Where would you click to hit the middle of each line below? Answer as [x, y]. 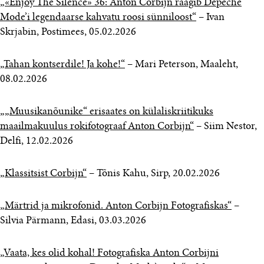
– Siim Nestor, [225, 127]
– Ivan [210, 18]
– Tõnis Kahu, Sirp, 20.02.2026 [153, 174]
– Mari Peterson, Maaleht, [181, 65]
